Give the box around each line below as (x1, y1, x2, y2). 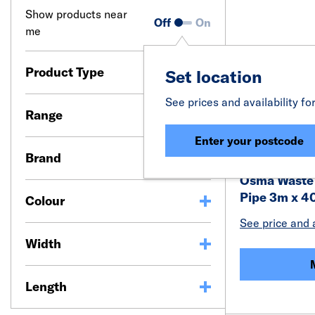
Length (25, 278, 67, 295)
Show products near (25, 7, 127, 21)
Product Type (25, 64, 104, 80)
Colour (25, 193, 65, 209)
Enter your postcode (195, 134, 304, 148)
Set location (165, 66, 262, 87)
